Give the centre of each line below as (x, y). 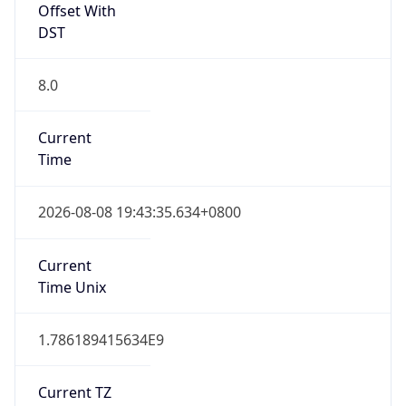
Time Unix (72, 257)
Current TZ (74, 363)
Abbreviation (82, 385)
